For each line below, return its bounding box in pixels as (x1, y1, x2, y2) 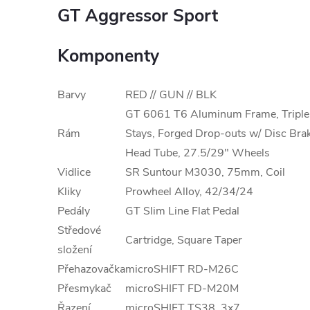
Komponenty (57, 44, 159, 68)
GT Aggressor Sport (57, 4, 218, 28)
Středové (57, 223, 101, 238)
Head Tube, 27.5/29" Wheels (125, 145, 270, 161)
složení (57, 242, 92, 257)
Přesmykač (57, 281, 111, 296)
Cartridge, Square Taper (125, 232, 242, 248)
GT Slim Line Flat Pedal (125, 203, 239, 219)
